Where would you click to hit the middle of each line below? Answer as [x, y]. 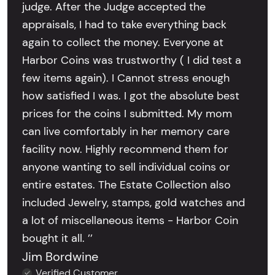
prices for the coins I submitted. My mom [127, 113]
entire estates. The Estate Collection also [126, 184]
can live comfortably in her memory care [126, 131]
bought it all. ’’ [57, 238]
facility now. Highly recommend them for [125, 149]
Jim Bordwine [60, 256]
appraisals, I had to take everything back [124, 24]
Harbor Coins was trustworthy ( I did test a [132, 60]
